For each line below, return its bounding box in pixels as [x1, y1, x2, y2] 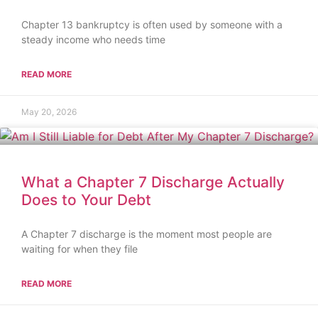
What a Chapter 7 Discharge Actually [21, 172, 285, 191]
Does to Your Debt [21, 190, 151, 209]
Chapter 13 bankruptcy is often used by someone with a [21, 18, 283, 31]
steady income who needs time [21, 33, 165, 45]
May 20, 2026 [21, 106, 77, 117]
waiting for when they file [21, 242, 138, 255]
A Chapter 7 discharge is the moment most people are [21, 227, 272, 240]
